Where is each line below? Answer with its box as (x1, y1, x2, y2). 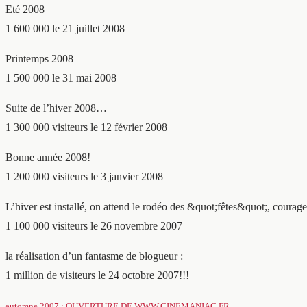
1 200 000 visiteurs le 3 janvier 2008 (5, 171, 163, 182)
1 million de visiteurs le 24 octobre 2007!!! (5, 269, 189, 281)
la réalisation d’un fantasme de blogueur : (5, 250, 183, 262)
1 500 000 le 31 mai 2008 (5, 72, 116, 84)
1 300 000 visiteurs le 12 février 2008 (5, 121, 167, 133)
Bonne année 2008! (5, 151, 90, 163)
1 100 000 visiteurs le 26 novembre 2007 (5, 220, 182, 232)
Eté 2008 (5, 3, 45, 15)
